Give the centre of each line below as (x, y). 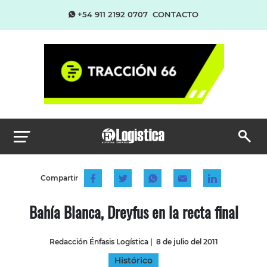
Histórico (133, 260)
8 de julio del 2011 (187, 241)
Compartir (59, 178)
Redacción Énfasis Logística (99, 241)
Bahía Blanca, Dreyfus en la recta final (133, 212)
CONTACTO (176, 14)
